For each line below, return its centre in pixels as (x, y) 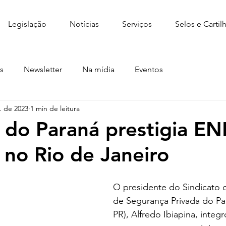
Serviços (137, 24)
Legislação (27, 24)
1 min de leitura (55, 108)
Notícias (84, 24)
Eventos (149, 69)
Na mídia (98, 69)
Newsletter (43, 69)
